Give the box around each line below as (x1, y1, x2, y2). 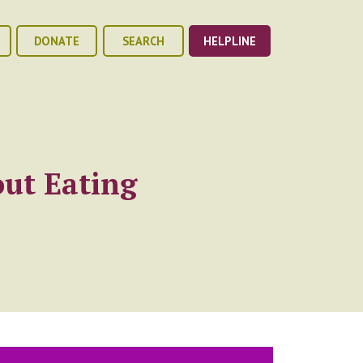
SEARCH (122, 33, 164, 49)
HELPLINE (203, 33, 256, 49)
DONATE (34, 33, 80, 49)
